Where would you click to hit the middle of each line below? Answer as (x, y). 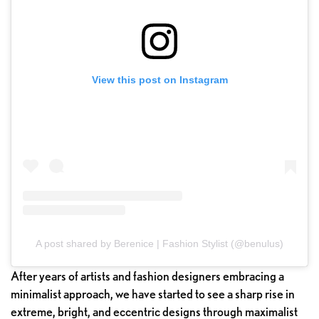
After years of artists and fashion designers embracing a (147, 276)
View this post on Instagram (159, 79)
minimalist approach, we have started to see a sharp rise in (153, 294)
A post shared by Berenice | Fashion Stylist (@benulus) (159, 244)
